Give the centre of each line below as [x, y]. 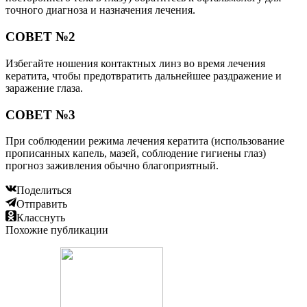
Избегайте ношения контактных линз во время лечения [135, 63]
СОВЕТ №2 [40, 37]
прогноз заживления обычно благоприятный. [112, 166]
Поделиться [44, 191]
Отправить [42, 204]
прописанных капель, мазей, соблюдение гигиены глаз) [136, 153]
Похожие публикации [57, 230]
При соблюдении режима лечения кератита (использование [145, 141]
